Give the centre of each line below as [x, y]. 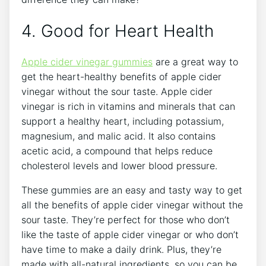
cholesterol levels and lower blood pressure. [119, 166]
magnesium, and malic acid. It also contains [118, 136]
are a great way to [195, 62]
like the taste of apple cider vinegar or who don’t [130, 235]
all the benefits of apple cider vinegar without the [132, 205]
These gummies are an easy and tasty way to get [132, 190]
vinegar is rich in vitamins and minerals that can [128, 107]
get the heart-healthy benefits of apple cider [121, 77]
